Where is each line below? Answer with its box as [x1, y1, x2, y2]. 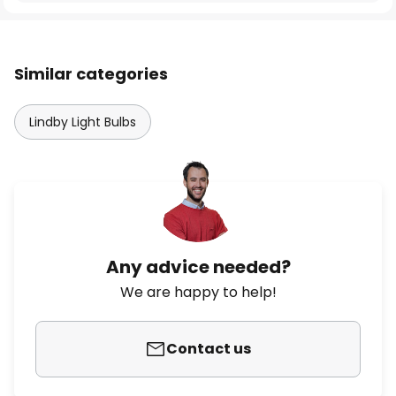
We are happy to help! [119, 282, 277, 302]
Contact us [166, 339, 251, 359]
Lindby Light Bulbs [29, 113, 136, 131]
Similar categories [14, 63, 168, 85]
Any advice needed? [105, 255, 291, 279]
